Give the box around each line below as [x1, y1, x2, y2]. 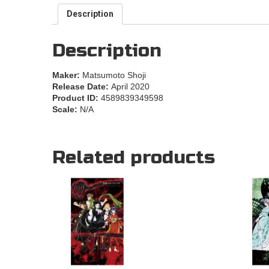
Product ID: [52, 93, 101, 103]
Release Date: [52, 82, 111, 92]
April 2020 [111, 82, 150, 92]
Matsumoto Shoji [82, 70, 146, 80]
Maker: [52, 70, 82, 80]
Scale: [52, 104, 80, 115]
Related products [52, 146, 215, 169]
